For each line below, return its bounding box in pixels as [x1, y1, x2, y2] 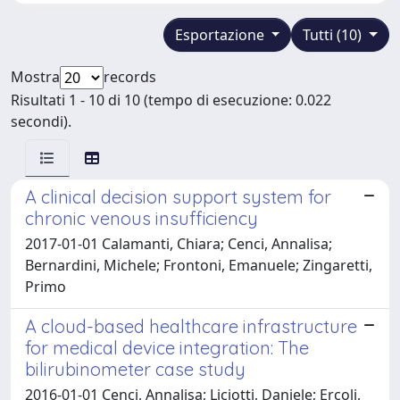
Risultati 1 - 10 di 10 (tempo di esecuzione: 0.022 [11, 89, 331, 110]
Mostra [11, 66, 60, 87]
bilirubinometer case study [25, 357, 246, 380]
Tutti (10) [303, 24, 366, 45]
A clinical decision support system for [25, 185, 331, 208]
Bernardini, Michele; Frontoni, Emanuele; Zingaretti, [25, 254, 372, 275]
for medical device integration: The [25, 336, 309, 359]
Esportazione [174, 24, 268, 45]
